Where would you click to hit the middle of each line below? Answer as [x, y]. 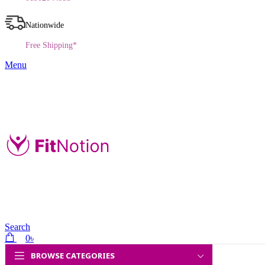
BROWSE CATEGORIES [73, 256]
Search [17, 227]
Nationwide [45, 25]
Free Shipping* [51, 45]
